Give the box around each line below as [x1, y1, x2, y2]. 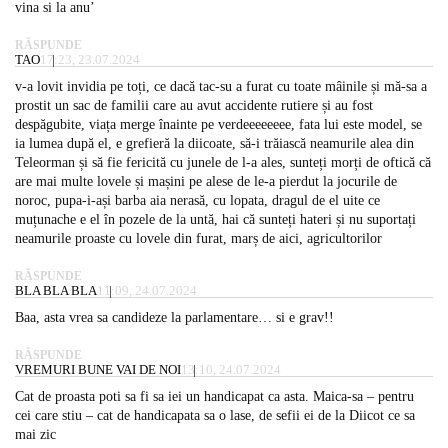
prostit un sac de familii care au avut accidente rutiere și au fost [15, 97, 373, 113]
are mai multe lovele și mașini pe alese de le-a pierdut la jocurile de [15, 173, 397, 189]
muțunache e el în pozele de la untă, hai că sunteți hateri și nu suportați [15, 211, 416, 227]
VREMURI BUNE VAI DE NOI [15, 361, 181, 377]
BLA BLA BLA [15, 282, 97, 298]
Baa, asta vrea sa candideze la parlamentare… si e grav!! [15, 309, 334, 325]
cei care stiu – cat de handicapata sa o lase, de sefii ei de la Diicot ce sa [15, 407, 415, 423]
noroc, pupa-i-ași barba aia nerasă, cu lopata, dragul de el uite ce [15, 192, 380, 208]
